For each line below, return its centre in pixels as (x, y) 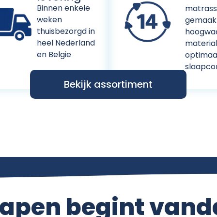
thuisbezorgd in (66, 31)
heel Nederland (66, 43)
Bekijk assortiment (108, 84)
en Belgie (54, 54)
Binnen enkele (63, 8)
